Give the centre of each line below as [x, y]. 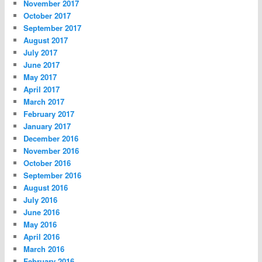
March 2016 [44, 249]
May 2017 [40, 77]
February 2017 [49, 113]
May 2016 [40, 224]
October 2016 [47, 163]
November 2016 [51, 150]
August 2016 [46, 187]
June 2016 [42, 212]
